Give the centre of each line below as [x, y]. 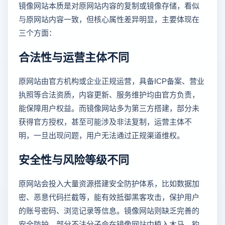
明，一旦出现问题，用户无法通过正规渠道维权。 [101, 135]
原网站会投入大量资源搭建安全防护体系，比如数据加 [109, 183]
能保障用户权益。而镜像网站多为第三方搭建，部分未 [109, 107]
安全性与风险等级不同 [74, 158]
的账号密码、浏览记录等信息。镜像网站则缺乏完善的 [109, 210]
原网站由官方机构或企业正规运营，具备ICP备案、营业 [111, 80]
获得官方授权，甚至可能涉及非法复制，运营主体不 [105, 121]
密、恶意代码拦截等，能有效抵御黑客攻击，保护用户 [109, 196]
